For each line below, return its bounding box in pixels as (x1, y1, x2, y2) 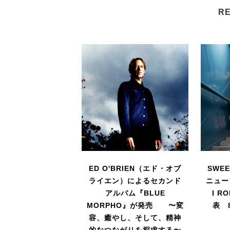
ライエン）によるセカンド (89, 176, 182, 185)
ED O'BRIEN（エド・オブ (89, 164, 182, 172)
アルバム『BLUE (105, 188, 165, 197)
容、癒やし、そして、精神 (89, 213, 182, 222)
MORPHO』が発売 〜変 (86, 201, 184, 209)
